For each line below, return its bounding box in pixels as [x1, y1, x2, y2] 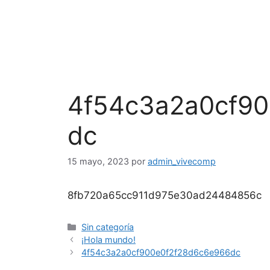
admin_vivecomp [148, 156, 216, 167]
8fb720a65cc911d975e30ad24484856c [67, 189, 262, 202]
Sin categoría [81, 222, 134, 233]
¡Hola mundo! [81, 234, 136, 245]
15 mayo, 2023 [67, 156, 129, 167]
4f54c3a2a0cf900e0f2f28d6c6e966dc [81, 247, 241, 258]
